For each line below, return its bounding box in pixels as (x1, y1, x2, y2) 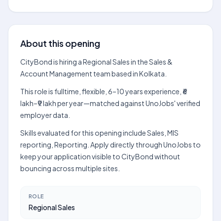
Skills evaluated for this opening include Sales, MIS (20, 128, 179, 137)
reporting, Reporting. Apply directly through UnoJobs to (20, 140, 201, 149)
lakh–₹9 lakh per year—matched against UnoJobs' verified (20, 99, 200, 108)
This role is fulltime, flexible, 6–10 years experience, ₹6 (20, 87, 187, 96)
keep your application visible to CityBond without (20, 152, 180, 161)
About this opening (20, 37, 100, 49)
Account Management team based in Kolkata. (20, 69, 167, 78)
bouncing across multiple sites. (20, 164, 120, 173)
